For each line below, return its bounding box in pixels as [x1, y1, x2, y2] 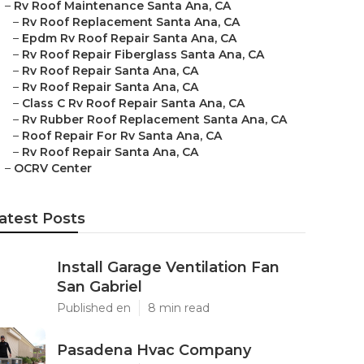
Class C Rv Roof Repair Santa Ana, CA [22, 96, 245, 110]
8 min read [148, 301, 210, 315]
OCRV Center [14, 161, 92, 175]
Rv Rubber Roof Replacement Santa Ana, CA [22, 112, 287, 127]
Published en [57, 301, 131, 315]
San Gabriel [57, 278, 142, 296]
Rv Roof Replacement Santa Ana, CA [22, 15, 240, 29]
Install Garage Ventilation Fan [57, 258, 279, 276]
